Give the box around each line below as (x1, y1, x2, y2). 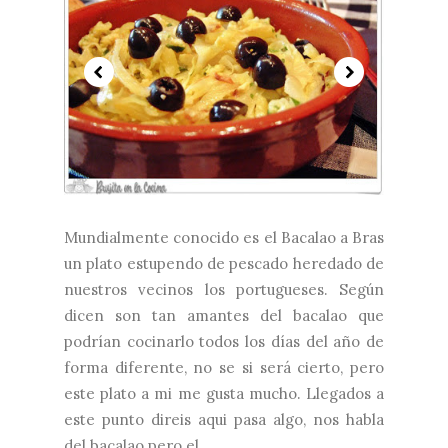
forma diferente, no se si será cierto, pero (64, 358, 384, 377)
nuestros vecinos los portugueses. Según (64, 280, 384, 299)
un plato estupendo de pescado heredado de (64, 254, 384, 273)
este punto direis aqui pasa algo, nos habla (64, 410, 384, 429)
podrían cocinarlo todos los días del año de (64, 332, 384, 351)
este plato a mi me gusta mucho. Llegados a (64, 384, 384, 403)
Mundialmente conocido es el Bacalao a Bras (64, 228, 384, 247)
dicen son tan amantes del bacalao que (64, 306, 384, 325)
